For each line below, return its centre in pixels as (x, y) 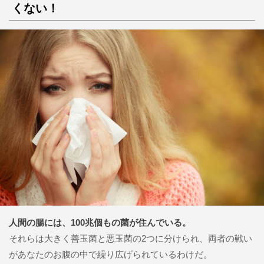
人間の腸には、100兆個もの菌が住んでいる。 (100, 222)
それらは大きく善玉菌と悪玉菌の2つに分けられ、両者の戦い (131, 238)
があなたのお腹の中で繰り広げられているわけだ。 (110, 254)
